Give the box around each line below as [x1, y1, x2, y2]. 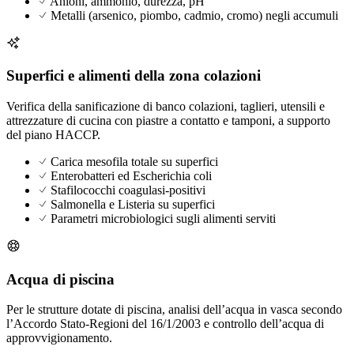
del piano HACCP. [6, 127, 100, 141]
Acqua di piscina [6, 270, 115, 288]
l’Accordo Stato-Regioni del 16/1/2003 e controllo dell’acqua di [6, 317, 324, 331]
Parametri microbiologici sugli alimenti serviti [51, 211, 276, 225]
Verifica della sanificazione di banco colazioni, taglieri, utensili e [6, 99, 325, 113]
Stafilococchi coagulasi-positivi [51, 183, 205, 197]
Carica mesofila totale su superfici [51, 154, 218, 168]
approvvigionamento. [6, 331, 112, 345]
